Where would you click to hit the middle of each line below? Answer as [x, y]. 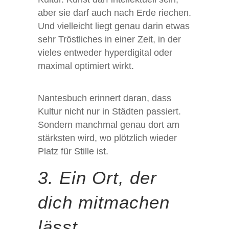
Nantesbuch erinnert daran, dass [105, 98]
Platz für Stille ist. [73, 152]
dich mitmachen [104, 202]
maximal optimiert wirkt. [86, 66]
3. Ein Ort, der [97, 178]
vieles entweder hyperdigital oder [105, 53]
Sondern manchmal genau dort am [109, 125]
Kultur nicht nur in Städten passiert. [109, 112]
